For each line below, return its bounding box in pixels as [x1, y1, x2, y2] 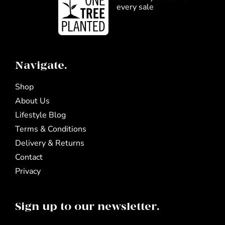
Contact [15, 151, 43, 163]
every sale [116, 1, 154, 13]
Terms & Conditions [15, 123, 86, 135]
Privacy [15, 165, 41, 177]
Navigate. [15, 59, 67, 72]
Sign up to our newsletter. [15, 200, 159, 213]
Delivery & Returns [15, 137, 84, 149]
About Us [15, 95, 50, 106]
